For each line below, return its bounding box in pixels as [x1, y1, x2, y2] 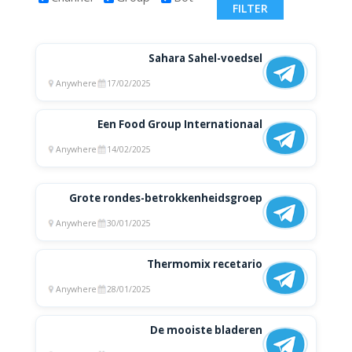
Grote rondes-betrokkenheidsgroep [69, 191, 263, 205]
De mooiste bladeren [150, 323, 263, 337]
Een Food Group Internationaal [97, 117, 263, 131]
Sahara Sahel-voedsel [148, 51, 263, 65]
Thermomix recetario [147, 257, 263, 271]
